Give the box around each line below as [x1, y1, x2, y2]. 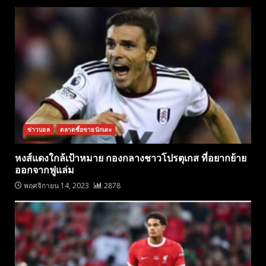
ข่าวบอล [27, 125, 50, 134]
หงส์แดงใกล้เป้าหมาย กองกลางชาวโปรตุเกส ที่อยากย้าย [15, 153, 246, 164]
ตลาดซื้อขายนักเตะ [59, 125, 112, 134]
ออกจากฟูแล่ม [15, 164, 74, 176]
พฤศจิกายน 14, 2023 [22, 180, 91, 191]
